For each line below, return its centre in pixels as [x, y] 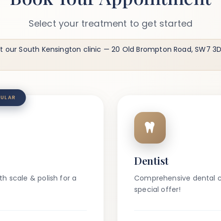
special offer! [158, 189]
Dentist [151, 160]
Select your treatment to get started [110, 23]
